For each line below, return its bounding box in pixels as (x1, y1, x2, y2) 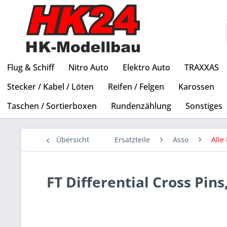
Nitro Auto (68, 62, 108, 73)
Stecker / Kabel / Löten (7, 81, 94, 93)
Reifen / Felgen (108, 81, 164, 93)
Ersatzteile (115, 135, 150, 145)
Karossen (178, 81, 214, 93)
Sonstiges (185, 100, 222, 112)
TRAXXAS (184, 62, 219, 73)
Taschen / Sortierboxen (7, 100, 97, 112)
